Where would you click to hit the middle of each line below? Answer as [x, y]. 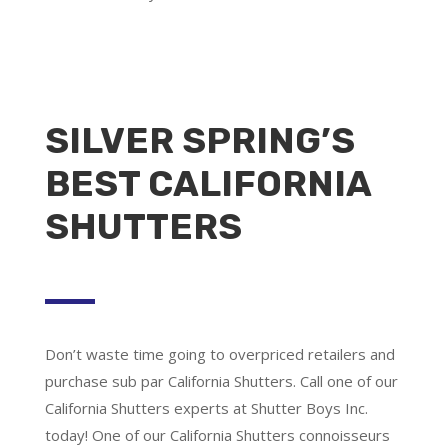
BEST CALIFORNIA [207, 183]
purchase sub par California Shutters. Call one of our [221, 380]
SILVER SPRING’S [199, 140]
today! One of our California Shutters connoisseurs [217, 434]
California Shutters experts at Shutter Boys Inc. [206, 407]
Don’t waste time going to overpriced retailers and [219, 353]
